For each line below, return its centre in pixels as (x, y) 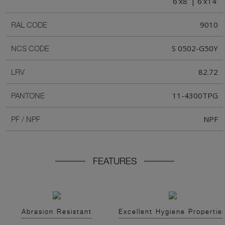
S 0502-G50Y (195, 48)
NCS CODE (30, 48)
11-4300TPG (195, 96)
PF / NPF (26, 119)
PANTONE (28, 96)
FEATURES (115, 161)
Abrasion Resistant (57, 212)
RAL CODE (29, 25)
